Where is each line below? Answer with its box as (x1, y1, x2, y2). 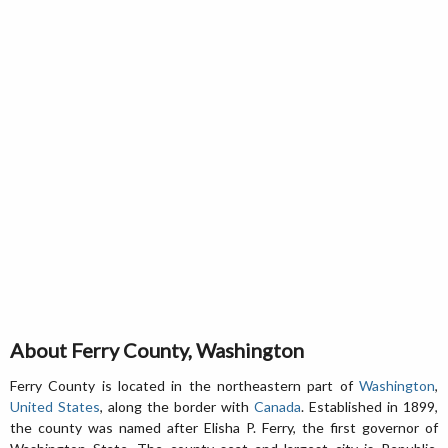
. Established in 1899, (301, 397, 438, 415)
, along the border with (100, 397, 254, 415)
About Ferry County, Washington (10, 337, 304, 362)
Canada (254, 397, 301, 415)
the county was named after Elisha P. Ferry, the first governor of (10, 418, 438, 436)
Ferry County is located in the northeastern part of (10, 376, 359, 394)
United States (10, 397, 100, 415)
